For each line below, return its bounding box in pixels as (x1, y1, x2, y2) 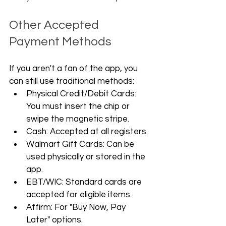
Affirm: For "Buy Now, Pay (26, 203, 128, 212)
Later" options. (26, 215, 83, 224)
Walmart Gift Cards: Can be (26, 140, 136, 149)
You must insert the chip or (26, 102, 132, 111)
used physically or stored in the (26, 152, 147, 161)
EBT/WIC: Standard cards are (26, 178, 144, 187)
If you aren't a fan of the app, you (9, 64, 140, 73)
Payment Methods (9, 35, 111, 48)
